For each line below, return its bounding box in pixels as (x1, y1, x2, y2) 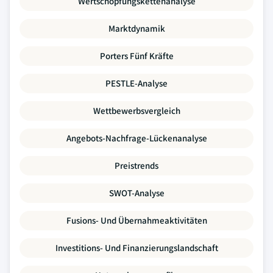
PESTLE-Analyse (105, 77, 168, 89)
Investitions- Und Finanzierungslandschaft (55, 242, 218, 253)
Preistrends (115, 160, 158, 171)
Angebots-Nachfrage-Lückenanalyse (66, 132, 207, 144)
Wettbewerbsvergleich (93, 105, 180, 116)
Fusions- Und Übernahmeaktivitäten (66, 214, 207, 226)
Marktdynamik (108, 23, 165, 34)
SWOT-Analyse (108, 187, 165, 199)
